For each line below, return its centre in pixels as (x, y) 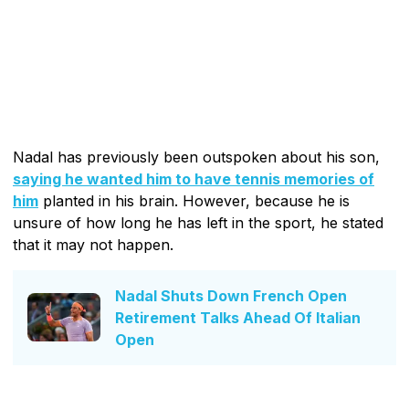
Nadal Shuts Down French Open (231, 295)
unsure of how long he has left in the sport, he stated (198, 222)
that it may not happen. (93, 244)
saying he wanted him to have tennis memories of (194, 178)
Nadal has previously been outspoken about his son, (196, 157)
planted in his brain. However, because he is (194, 200)
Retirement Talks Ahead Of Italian (238, 317)
